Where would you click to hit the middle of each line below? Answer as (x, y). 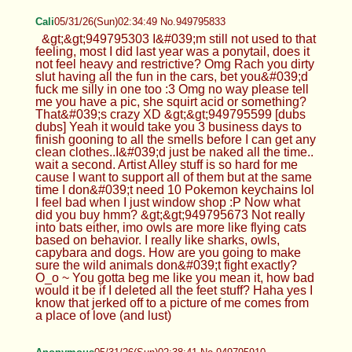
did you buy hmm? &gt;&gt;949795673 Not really (170, 214)
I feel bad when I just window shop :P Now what (167, 202)
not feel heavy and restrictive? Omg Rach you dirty (174, 64)
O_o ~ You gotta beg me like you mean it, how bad (174, 277)
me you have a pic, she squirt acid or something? (170, 101)
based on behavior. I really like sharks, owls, (157, 240)
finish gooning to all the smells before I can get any (175, 139)
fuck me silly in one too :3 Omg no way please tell (172, 89)
